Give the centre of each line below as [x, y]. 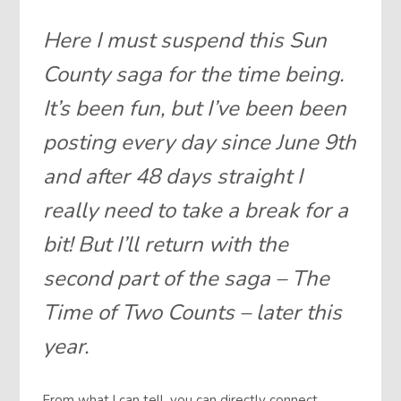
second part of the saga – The [187, 278]
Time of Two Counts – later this [193, 312]
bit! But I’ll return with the [166, 244]
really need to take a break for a [196, 210]
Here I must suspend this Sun [185, 40]
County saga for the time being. [194, 74]
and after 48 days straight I [173, 176]
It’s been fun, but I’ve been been [195, 108]
